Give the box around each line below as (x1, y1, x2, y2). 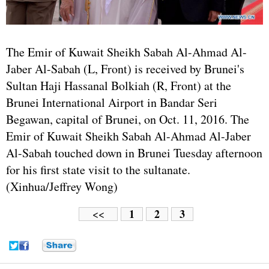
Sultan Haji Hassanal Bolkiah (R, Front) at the (6, 77, 231, 94)
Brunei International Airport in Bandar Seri (6, 94, 217, 110)
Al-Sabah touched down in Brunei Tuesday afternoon (6, 144, 262, 161)
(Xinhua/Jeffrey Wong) (6, 178, 118, 195)
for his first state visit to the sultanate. (6, 161, 190, 178)
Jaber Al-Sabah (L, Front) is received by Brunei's (6, 60, 244, 77)
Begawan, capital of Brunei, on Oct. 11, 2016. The (6, 110, 249, 127)
